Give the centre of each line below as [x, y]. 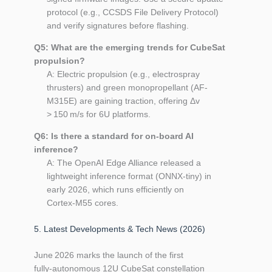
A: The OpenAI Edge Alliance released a [124, 162]
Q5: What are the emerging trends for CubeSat [130, 47]
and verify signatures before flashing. [118, 25]
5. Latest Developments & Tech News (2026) [120, 229]
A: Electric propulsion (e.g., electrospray [123, 74]
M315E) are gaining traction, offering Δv [123, 100]
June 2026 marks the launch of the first [109, 255]
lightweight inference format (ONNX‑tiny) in [129, 176]
